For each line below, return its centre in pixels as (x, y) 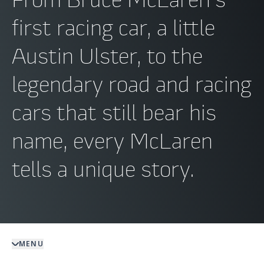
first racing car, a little (113, 27)
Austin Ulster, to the (107, 56)
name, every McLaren (112, 141)
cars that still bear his (114, 112)
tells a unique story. (103, 169)
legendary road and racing (132, 84)
